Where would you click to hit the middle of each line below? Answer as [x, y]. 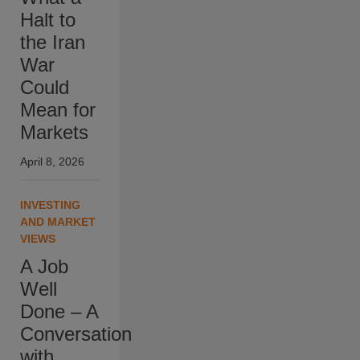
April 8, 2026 [52, 162]
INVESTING [50, 205]
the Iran [53, 43]
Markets [54, 133]
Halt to [48, 20]
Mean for [58, 110]
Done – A [59, 312]
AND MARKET [58, 222]
